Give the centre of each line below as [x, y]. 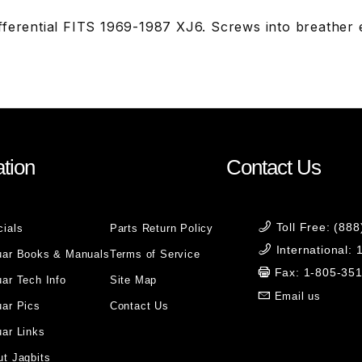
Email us [298, 296]
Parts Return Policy [161, 228]
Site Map [133, 280]
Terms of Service [155, 254]
